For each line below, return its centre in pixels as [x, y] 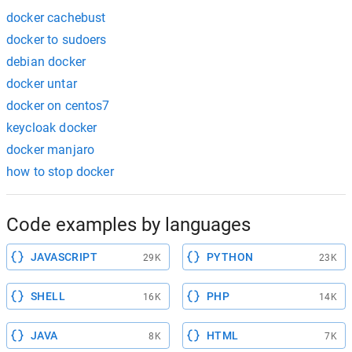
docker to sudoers [57, 39]
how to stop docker [60, 171]
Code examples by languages [128, 224]
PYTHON [230, 257]
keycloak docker [52, 127]
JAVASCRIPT [64, 257]
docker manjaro [51, 149]
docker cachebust [56, 17]
